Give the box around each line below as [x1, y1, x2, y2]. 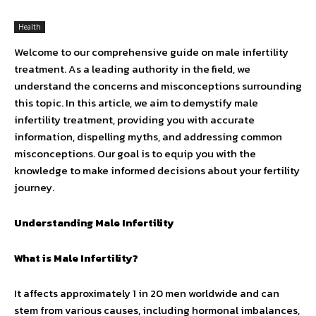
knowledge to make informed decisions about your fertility [14, 162, 300, 178]
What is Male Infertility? [14, 250, 138, 266]
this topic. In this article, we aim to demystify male [14, 95, 258, 111]
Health [18, 22, 41, 32]
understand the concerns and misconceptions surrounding [14, 78, 302, 94]
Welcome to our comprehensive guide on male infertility [14, 44, 288, 60]
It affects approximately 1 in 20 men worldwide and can [14, 285, 279, 301]
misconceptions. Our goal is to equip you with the [14, 145, 256, 162]
